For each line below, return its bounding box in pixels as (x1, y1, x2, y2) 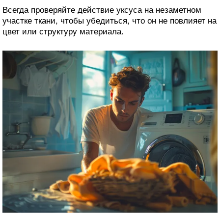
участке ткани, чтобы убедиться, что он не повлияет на (2, 16, 217, 26)
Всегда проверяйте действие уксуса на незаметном (2, 5, 201, 15)
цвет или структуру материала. (2, 27, 124, 37)
